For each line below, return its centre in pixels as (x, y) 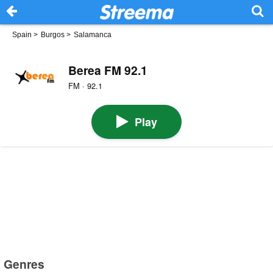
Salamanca (93, 35)
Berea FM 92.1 (108, 70)
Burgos (53, 35)
